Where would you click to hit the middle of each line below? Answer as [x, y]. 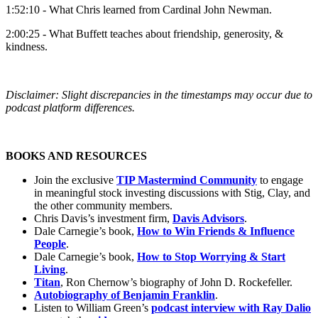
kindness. [27, 46]
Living [50, 269]
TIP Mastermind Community [187, 180]
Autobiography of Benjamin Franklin [125, 295]
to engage [280, 180]
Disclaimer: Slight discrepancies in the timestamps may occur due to [159, 94]
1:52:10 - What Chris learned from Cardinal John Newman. [139, 9]
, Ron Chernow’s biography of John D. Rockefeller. [176, 282]
